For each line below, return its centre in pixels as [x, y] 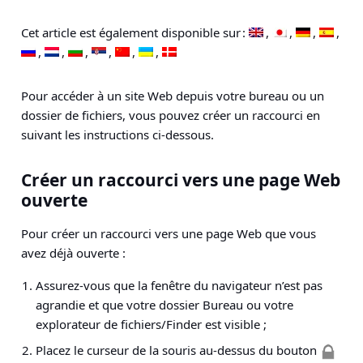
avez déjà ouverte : [73, 253]
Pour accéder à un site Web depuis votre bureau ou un [173, 96]
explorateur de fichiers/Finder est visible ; [151, 324]
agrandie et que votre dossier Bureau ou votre [164, 305]
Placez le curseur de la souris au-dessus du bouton [178, 350]
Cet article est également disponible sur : [135, 32]
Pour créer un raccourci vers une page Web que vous [169, 233]
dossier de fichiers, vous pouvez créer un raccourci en [171, 115]
